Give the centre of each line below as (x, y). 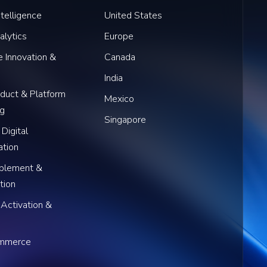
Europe (119, 36)
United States (133, 15)
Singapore (125, 120)
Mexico (119, 99)
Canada (120, 57)
